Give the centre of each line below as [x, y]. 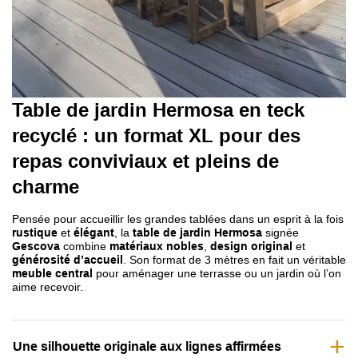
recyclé [44, 135]
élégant [94, 232]
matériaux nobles [157, 246]
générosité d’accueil [68, 259]
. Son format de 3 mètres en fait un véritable [235, 259]
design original [251, 246]
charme [46, 186]
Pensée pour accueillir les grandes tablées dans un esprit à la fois [178, 219]
